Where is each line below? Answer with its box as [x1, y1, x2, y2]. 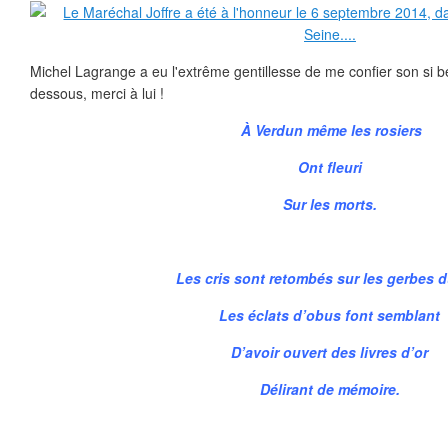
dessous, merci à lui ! [30, 83, 164, 103]
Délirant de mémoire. [260, 379, 400, 399]
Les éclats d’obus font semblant [219, 305, 441, 325]
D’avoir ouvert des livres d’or [231, 342, 429, 362]
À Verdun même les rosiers [237, 120, 423, 140]
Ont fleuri [298, 157, 362, 177]
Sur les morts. [283, 194, 377, 214]
